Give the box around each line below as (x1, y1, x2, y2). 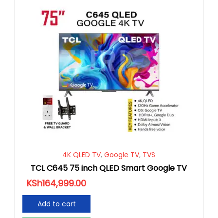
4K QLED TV (62, 149, 101, 160)
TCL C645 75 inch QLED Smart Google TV (31, 162, 187, 174)
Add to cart (37, 199, 76, 209)
